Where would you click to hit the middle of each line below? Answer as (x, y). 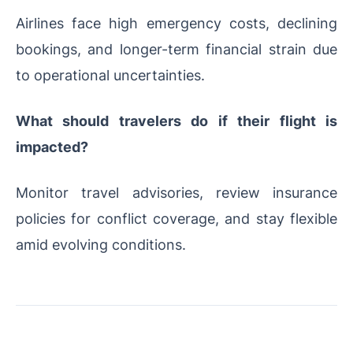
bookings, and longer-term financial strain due (176, 49)
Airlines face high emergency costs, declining (176, 23)
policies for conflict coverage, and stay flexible (176, 219)
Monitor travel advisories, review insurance (176, 193)
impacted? (52, 147)
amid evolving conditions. (101, 245)
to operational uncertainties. (110, 75)
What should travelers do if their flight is (176, 121)
